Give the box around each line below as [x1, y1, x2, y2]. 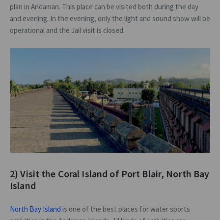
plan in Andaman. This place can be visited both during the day [10, 2, 198, 12]
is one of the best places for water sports [61, 204, 190, 214]
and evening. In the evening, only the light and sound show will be [10, 14, 210, 24]
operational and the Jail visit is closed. [10, 26, 125, 35]
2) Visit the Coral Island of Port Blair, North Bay [10, 167, 210, 180]
